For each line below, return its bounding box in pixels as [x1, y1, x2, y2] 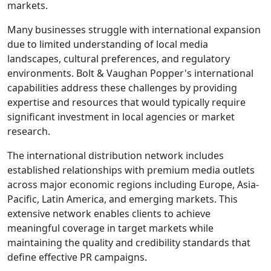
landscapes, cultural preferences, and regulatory [7, 52, 230, 65]
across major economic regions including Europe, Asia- [7, 178, 259, 191]
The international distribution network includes [7, 149, 224, 162]
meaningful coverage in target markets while [7, 221, 214, 235]
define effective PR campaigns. [7, 250, 147, 264]
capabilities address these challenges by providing [7, 81, 237, 94]
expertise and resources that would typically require [7, 96, 246, 109]
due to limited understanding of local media [7, 38, 208, 51]
